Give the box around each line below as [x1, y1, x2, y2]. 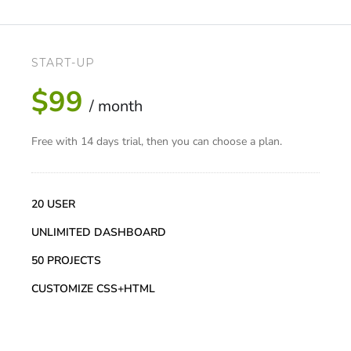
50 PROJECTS [31, 253, 101, 269]
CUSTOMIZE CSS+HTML [31, 281, 155, 297]
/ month [89, 96, 143, 118]
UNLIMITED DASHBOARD [31, 225, 166, 241]
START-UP [31, 56, 95, 71]
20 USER [31, 197, 75, 212]
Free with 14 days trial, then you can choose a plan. [31, 134, 282, 150]
